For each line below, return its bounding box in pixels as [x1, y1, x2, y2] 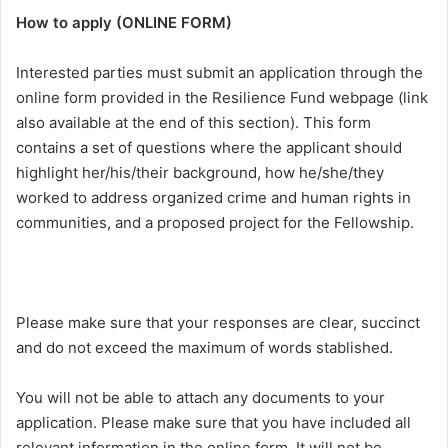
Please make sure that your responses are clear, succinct [16, 313, 420, 333]
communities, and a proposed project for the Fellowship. [16, 213, 414, 233]
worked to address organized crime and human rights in [16, 188, 411, 208]
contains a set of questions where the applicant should [16, 138, 402, 158]
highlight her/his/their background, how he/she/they [16, 163, 384, 183]
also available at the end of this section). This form [16, 113, 371, 133]
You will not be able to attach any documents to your [16, 388, 385, 408]
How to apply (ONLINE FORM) [16, 13, 232, 33]
